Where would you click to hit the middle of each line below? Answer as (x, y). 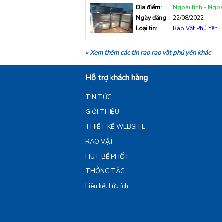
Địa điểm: (149, 7)
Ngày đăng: (152, 18)
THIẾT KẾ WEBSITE (115, 127)
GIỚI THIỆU (102, 112)
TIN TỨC (98, 97)
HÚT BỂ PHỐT (108, 157)
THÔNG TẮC (105, 171)
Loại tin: (146, 28)
